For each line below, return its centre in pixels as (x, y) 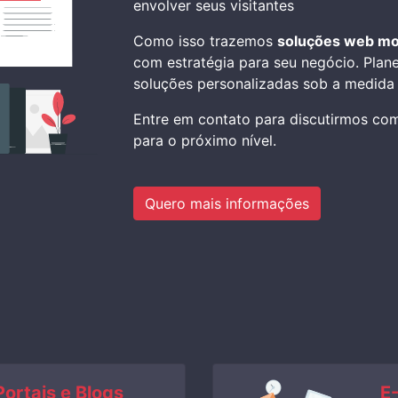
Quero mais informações (227, 203)
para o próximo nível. (204, 140)
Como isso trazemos (205, 41)
